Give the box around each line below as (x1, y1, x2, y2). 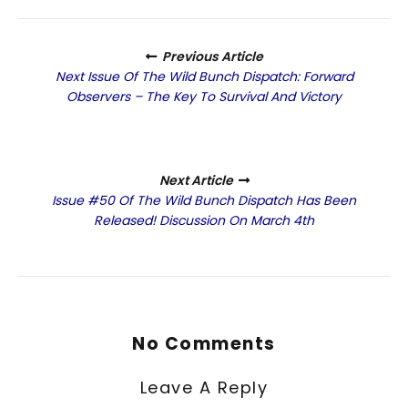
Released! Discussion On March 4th (94, 211, 314, 230)
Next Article (158, 171, 233, 190)
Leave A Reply (139, 375, 269, 399)
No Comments (132, 331, 276, 357)
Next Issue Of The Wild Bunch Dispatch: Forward (55, 67, 353, 87)
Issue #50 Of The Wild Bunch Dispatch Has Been (52, 191, 356, 210)
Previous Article (161, 47, 263, 66)
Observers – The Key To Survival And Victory (66, 87, 342, 107)
